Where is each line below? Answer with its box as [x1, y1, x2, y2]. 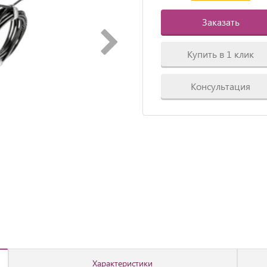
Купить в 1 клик [187, 48, 254, 60]
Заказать [201, 15, 240, 28]
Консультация [191, 80, 251, 92]
